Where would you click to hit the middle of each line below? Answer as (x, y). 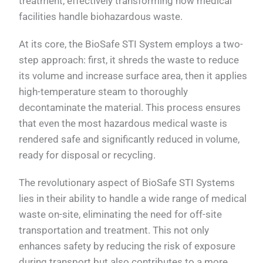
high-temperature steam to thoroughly (104, 91)
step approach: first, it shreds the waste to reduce (129, 60)
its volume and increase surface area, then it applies (133, 75)
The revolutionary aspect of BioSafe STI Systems (127, 183)
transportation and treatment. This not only (114, 230)
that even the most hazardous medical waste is (123, 123)
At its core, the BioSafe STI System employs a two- (131, 44)
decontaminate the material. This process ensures (130, 107)
